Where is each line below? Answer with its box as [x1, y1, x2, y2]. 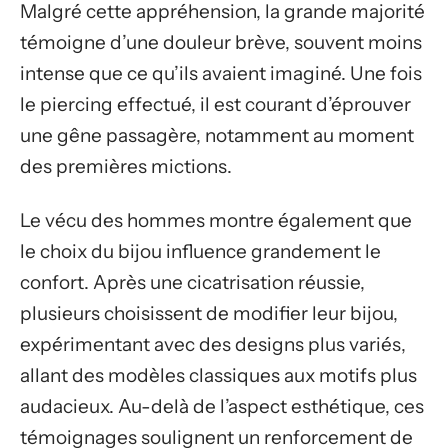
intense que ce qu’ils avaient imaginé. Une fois [20, 62, 422, 85]
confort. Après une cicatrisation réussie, [20, 270, 365, 294]
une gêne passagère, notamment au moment [20, 124, 414, 147]
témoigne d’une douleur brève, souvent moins [20, 31, 422, 54]
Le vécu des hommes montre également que [20, 208, 412, 232]
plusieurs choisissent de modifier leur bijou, [20, 301, 398, 325]
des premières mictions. [20, 155, 232, 178]
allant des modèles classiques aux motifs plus [20, 363, 417, 387]
